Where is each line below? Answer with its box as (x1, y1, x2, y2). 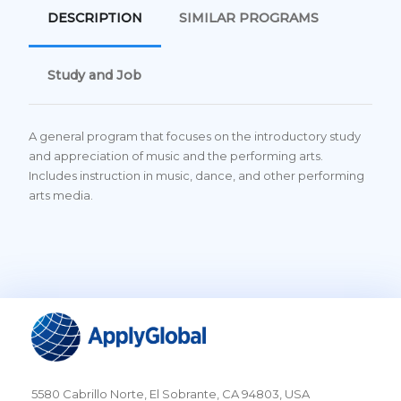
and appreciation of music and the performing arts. (29, 149, 323, 164)
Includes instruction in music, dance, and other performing (29, 168, 364, 183)
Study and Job (47, 67, 141, 84)
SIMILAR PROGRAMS (179, 9, 320, 26)
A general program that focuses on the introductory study (29, 129, 361, 144)
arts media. (29, 188, 93, 203)
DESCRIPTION (47, 9, 142, 26)
